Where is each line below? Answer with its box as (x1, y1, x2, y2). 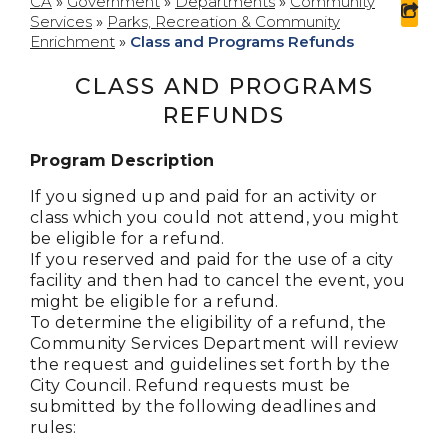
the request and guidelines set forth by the (30, 355, 390, 375)
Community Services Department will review (30, 334, 399, 354)
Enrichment (30, 32, 115, 52)
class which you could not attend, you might (30, 208, 399, 228)
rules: (30, 418, 76, 438)
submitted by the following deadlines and (30, 397, 377, 417)
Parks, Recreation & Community (107, 12, 340, 32)
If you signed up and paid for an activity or (30, 187, 378, 207)
